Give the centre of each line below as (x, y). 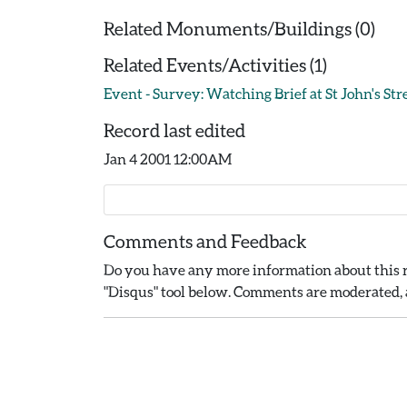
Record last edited (174, 130)
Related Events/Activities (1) (215, 65)
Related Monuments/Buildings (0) (239, 28)
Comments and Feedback (205, 241)
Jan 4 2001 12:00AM (168, 159)
